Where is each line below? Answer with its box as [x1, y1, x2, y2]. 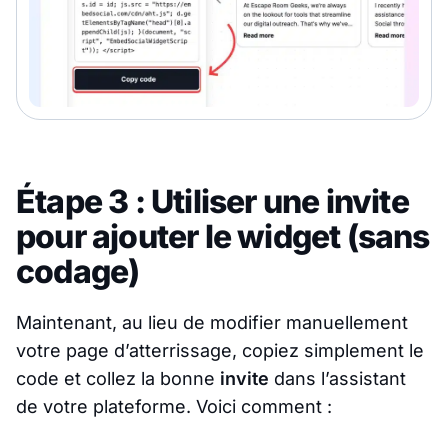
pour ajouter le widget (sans [16, 216, 430, 256]
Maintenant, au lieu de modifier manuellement [16, 311, 408, 333]
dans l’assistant [269, 367, 406, 389]
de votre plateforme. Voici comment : [16, 395, 332, 417]
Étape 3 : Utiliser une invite [16, 181, 409, 221]
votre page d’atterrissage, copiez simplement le [16, 339, 424, 361]
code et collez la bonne [16, 367, 220, 389]
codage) [16, 251, 140, 291]
